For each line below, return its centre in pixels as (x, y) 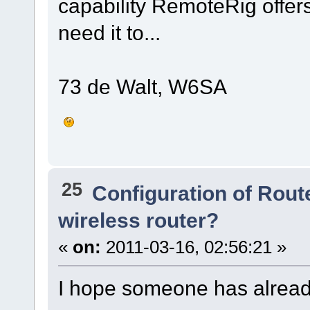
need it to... (109, 32)
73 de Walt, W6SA (142, 86)
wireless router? (138, 220)
